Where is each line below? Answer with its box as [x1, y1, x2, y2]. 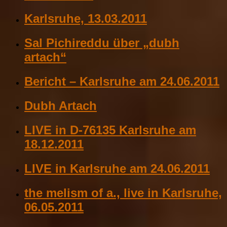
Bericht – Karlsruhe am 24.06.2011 [24, 74, 219, 89]
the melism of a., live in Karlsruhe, [24, 185, 222, 200]
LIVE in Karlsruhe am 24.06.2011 [24, 161, 210, 175]
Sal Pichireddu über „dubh [24, 36, 179, 50]
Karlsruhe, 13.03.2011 [24, 12, 147, 26]
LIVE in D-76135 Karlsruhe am [24, 123, 196, 137]
